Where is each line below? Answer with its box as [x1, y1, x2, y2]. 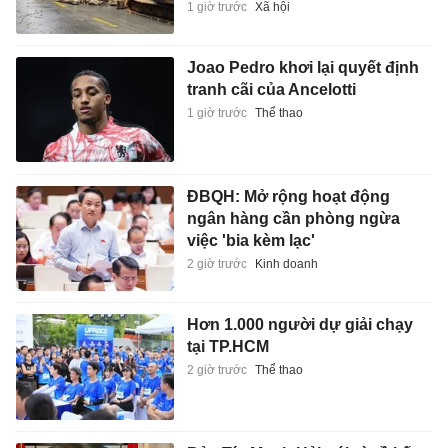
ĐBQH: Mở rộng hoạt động [186, 187, 390, 205]
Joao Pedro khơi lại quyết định [186, 59, 419, 77]
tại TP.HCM [186, 338, 269, 356]
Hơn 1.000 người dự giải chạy [186, 316, 413, 334]
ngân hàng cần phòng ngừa [186, 209, 400, 227]
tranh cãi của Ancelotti [186, 81, 356, 99]
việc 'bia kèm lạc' [186, 231, 315, 249]
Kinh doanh [254, 256, 318, 271]
